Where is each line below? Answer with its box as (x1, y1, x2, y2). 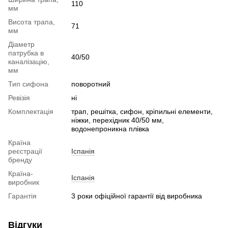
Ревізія (8, 94, 30, 102)
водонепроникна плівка (71, 125, 149, 133)
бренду (8, 156, 32, 164)
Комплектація (8, 107, 53, 116)
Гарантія (8, 192, 37, 201)
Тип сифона (8, 80, 48, 89)
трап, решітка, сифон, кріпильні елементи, (71, 107, 213, 116)
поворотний (71, 80, 110, 89)
